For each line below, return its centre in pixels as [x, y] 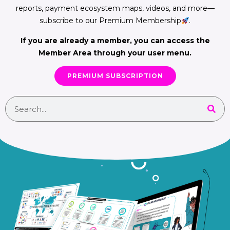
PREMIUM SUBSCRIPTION [115, 76]
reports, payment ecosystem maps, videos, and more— [115, 8]
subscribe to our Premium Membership [110, 21]
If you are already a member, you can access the [115, 40]
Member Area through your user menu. [115, 53]
